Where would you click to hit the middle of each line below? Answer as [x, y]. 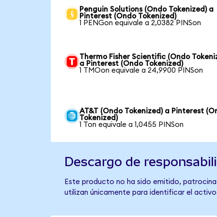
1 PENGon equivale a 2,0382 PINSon [140, 23]
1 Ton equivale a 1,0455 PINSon [132, 125]
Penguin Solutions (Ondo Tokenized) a [147, 10]
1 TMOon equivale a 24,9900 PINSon [141, 71]
